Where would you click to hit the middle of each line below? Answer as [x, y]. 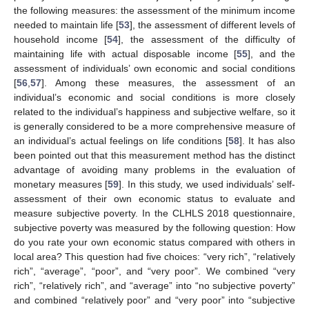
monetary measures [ [61, 184]
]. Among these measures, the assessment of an [168, 82]
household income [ [61, 39]
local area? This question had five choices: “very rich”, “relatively [154, 256]
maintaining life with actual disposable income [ [125, 53]
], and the [271, 53]
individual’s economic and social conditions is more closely [154, 97]
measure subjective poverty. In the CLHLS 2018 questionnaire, [154, 213]
